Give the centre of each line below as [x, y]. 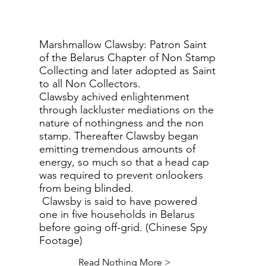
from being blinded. [86, 188]
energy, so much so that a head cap [124, 162]
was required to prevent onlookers [121, 175]
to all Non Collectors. [91, 84]
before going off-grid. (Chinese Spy [123, 227]
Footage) [62, 240]
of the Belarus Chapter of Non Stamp [127, 58]
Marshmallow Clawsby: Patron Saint [123, 45]
